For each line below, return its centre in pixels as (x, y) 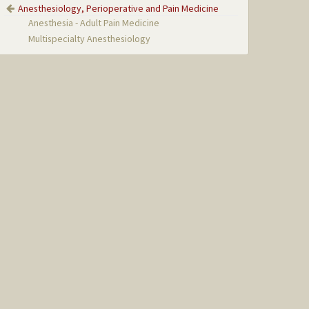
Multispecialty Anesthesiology (90, 39)
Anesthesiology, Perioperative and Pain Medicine (119, 8)
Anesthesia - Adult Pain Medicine (94, 22)
